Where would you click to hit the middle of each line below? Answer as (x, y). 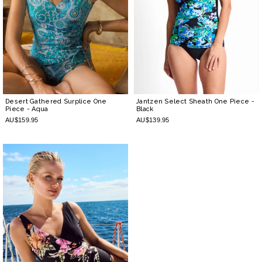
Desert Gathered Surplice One (56, 102)
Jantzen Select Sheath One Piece (194, 102)
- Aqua (37, 109)
